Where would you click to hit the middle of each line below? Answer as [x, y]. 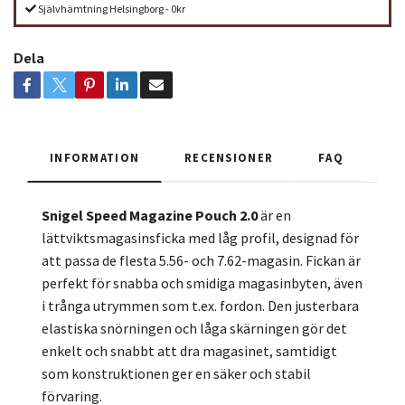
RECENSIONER [229, 158]
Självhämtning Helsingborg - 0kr [111, 9]
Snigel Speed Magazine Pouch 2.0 [150, 216]
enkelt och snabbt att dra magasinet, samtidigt [189, 351]
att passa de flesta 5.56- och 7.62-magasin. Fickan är [201, 261]
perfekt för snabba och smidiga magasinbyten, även [202, 283]
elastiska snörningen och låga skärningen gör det [194, 329]
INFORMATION [95, 158]
